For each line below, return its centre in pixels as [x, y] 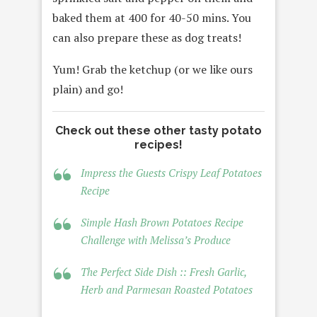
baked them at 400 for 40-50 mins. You [152, 18]
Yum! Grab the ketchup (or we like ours [152, 70]
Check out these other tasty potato [158, 131]
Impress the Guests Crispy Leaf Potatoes [171, 173]
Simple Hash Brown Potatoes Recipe [162, 223]
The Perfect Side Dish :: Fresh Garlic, [163, 272]
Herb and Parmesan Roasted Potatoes [167, 290]
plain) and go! [88, 90]
